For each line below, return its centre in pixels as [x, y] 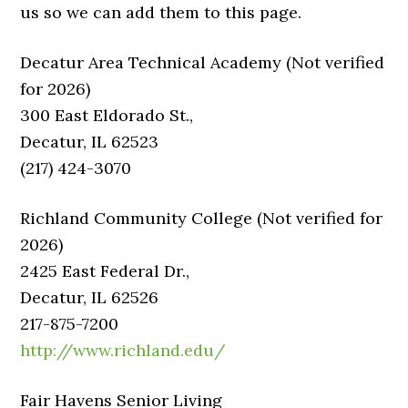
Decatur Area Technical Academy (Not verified [203, 62]
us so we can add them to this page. [161, 12]
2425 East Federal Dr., [105, 271]
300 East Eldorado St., [107, 115]
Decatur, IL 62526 [90, 297]
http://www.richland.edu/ [123, 350]
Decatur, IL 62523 [90, 142]
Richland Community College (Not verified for [202, 218]
